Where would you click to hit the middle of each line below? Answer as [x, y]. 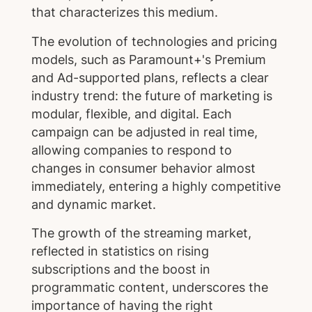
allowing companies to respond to [131, 150]
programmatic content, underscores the [149, 288]
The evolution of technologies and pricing [154, 41]
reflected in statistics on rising [120, 251]
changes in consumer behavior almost [143, 168]
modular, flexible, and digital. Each [131, 114]
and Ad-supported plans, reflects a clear [150, 77]
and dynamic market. [93, 204]
